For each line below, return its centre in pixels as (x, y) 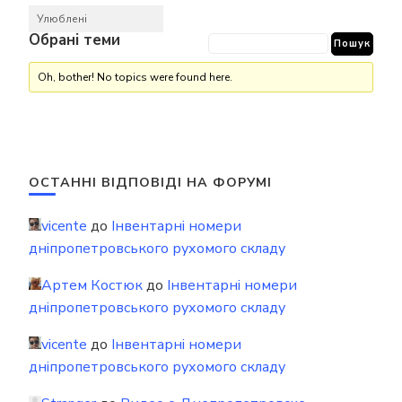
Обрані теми (74, 40)
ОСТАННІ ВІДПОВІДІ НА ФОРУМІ (150, 183)
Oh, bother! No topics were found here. (135, 77)
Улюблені (62, 19)
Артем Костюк (92, 285)
